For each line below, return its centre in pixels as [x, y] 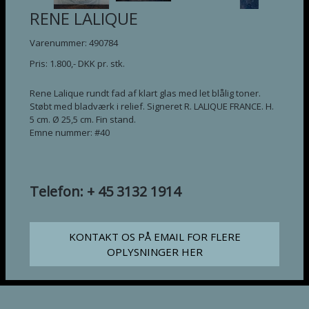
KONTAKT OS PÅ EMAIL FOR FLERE [154, 237]
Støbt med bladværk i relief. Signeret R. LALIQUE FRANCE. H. [152, 106]
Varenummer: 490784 [74, 43]
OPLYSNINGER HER [154, 252]
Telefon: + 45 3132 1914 [105, 191]
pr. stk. [110, 63]
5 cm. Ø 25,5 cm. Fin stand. [83, 119]
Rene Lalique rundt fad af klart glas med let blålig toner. [145, 93]
